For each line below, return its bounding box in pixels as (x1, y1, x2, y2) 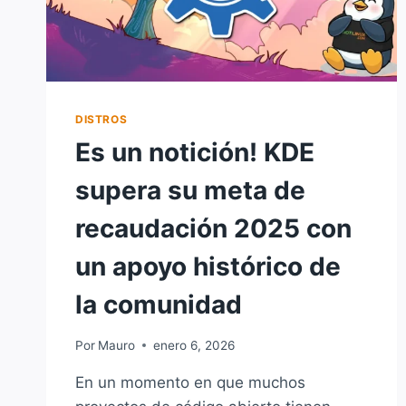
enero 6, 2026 (153, 337, 236, 353)
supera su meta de (75, 175, 305, 207)
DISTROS (75, 112, 128, 127)
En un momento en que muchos (75, 372, 305, 391)
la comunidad (75, 289, 242, 321)
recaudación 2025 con (75, 213, 352, 245)
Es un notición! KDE (75, 137, 314, 169)
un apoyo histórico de (75, 251, 341, 283)
